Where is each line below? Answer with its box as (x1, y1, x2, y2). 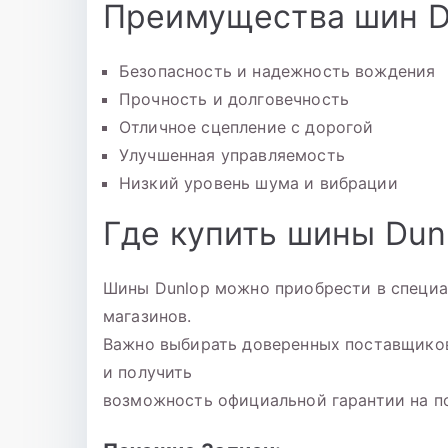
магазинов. (103, 306, 192, 327)
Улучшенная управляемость (119, 145, 345, 166)
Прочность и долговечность (119, 89, 349, 110)
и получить (103, 362, 193, 383)
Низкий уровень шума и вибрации (119, 173, 398, 194)
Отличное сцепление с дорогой (119, 117, 374, 138)
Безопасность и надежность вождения (119, 61, 436, 82)
